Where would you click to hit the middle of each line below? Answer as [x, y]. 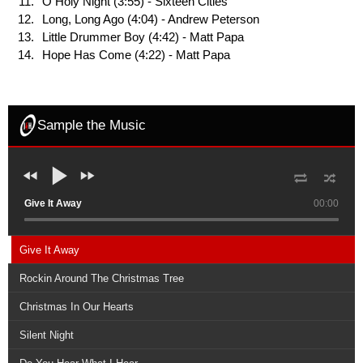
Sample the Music [91, 126]
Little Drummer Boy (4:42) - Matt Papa [143, 37]
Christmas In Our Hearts [77, 307]
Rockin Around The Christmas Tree [102, 279]
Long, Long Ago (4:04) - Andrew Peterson [151, 19]
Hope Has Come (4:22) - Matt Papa [136, 55]
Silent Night [47, 335]
